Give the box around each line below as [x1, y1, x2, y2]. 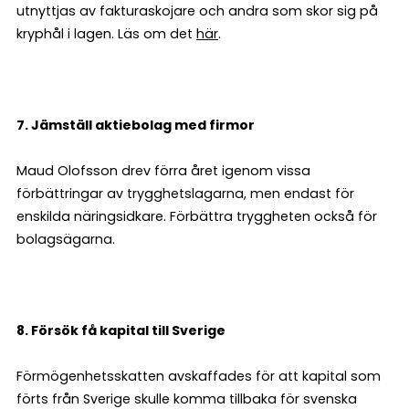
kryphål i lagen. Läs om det [16, 25, 196, 43]
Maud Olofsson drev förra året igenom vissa [16, 162, 310, 180]
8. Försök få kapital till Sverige [16, 321, 225, 340]
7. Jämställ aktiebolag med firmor [16, 116, 255, 134]
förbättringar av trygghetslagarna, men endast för [16, 184, 354, 203]
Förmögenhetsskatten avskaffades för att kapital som [16, 367, 381, 385]
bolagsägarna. [16, 230, 115, 248]
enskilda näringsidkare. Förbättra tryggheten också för [16, 207, 377, 225]
